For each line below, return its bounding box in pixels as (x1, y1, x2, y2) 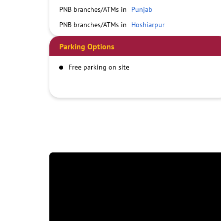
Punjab (131, 5, 152, 14)
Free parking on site (68, 63, 129, 72)
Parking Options (59, 41, 114, 52)
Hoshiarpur (131, 20, 165, 30)
